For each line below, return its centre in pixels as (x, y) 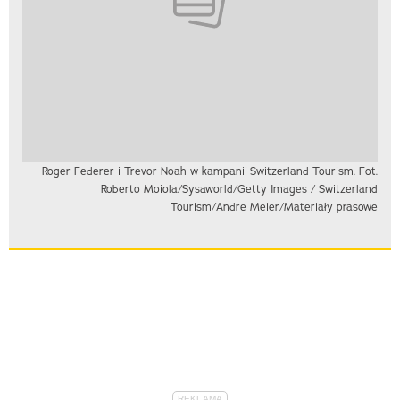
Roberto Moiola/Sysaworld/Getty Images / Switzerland (239, 189)
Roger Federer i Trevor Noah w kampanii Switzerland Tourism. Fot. (210, 171)
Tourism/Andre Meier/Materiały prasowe (274, 207)
